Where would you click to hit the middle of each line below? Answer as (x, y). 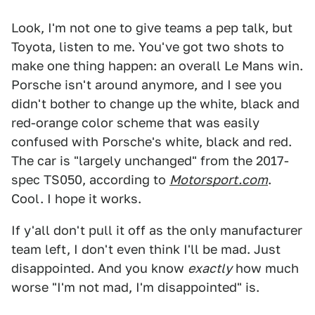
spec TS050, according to (90, 180)
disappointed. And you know (99, 268)
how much (265, 268)
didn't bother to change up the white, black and (155, 104)
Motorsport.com (219, 180)
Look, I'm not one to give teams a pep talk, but (152, 28)
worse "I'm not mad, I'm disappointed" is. (135, 287)
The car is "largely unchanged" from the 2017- (150, 161)
